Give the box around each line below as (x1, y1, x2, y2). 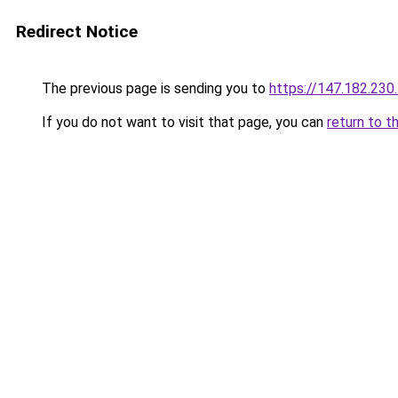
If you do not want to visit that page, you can (38, 114, 327, 131)
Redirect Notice (16, 21, 138, 42)
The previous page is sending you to (38, 80, 269, 97)
